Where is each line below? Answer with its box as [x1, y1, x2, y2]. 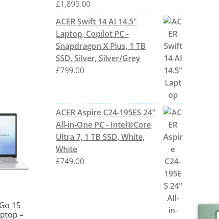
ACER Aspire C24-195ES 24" [56, 107, 156, 118]
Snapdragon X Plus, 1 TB [56, 40, 146, 51]
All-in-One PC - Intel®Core [56, 119, 152, 130]
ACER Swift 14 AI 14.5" [56, 16, 137, 27]
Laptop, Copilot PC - [56, 28, 129, 39]
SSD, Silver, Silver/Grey [56, 52, 141, 64]
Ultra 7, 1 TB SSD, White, [56, 131, 145, 142]
